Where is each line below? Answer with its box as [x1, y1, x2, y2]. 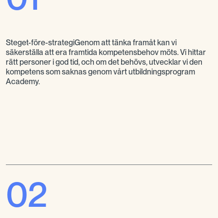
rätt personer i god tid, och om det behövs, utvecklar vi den [6, 57, 202, 67]
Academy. [6, 76, 40, 86]
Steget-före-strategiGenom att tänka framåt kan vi [6, 37, 177, 47]
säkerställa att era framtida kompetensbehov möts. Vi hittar [6, 47, 206, 57]
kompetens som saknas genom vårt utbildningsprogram [6, 67, 195, 76]
